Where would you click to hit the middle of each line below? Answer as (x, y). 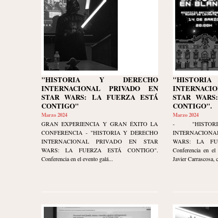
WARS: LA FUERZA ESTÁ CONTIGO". (100, 150)
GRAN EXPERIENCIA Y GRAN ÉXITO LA (100, 124)
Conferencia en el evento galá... (77, 159)
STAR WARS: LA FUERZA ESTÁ (100, 97)
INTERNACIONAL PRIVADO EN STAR (100, 141)
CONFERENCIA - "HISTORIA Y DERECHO (100, 133)
